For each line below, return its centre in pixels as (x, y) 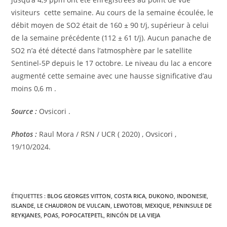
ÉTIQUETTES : (29, 196)
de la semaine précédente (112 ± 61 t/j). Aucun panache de (111, 38)
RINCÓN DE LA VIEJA (134, 215)
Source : (24, 111)
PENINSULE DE (193, 206)
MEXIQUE (158, 206)
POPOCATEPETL (83, 215)
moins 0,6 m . (34, 89)
